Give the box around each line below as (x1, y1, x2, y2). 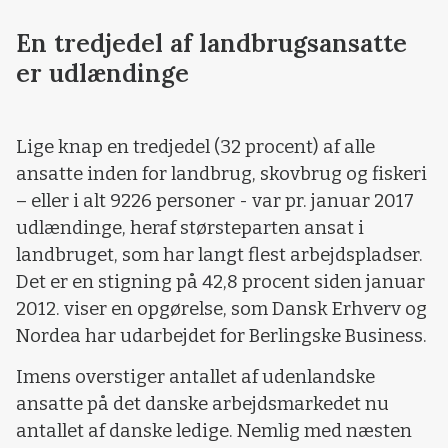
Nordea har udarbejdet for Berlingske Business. (16, 324, 427, 347)
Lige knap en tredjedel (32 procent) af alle (16, 135, 375, 158)
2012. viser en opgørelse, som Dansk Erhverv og (16, 297, 427, 320)
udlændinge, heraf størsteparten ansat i (16, 216, 364, 239)
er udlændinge (16, 57, 189, 90)
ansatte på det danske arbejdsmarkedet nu (16, 393, 389, 416)
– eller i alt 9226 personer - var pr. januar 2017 (16, 189, 414, 212)
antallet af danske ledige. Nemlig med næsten (16, 420, 412, 443)
